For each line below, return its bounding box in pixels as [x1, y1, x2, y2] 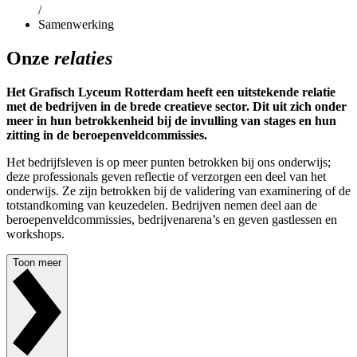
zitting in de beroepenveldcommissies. [6, 127, 207, 142]
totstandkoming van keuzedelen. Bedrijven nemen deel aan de [6, 198, 317, 212]
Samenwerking [38, 18, 114, 32]
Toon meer [13, 256, 61, 269]
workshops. [6, 226, 65, 241]
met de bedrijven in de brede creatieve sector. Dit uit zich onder [6, 99, 347, 113]
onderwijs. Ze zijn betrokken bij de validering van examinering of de [6, 183, 351, 198]
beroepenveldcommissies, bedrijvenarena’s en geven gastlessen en [6, 212, 337, 226]
